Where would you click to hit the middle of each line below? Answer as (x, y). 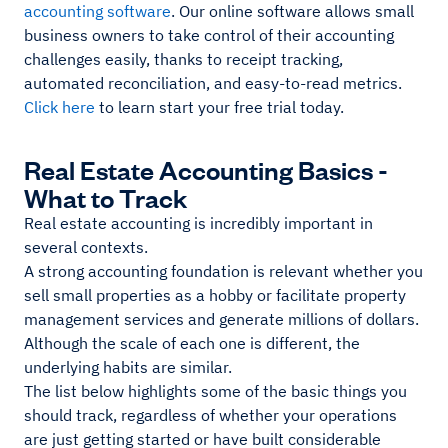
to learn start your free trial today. (219, 107)
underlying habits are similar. (128, 367)
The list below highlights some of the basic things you (215, 391)
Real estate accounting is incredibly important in (198, 223)
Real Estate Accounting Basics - (206, 168)
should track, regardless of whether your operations (210, 415)
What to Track (105, 196)
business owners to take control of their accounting (209, 35)
